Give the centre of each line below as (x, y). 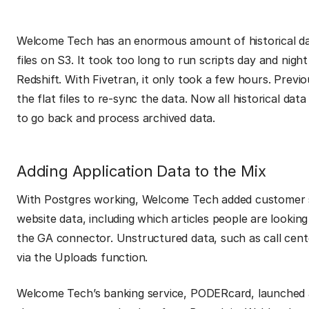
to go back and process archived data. (116, 118)
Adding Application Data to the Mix (141, 171)
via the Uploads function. (82, 257)
